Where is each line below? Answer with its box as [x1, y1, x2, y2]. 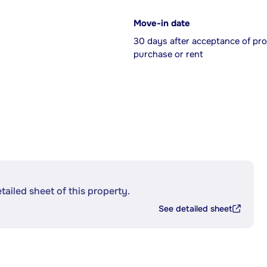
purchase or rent [133, 49, 203, 60]
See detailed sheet [159, 203, 232, 214]
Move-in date [133, 18, 190, 29]
